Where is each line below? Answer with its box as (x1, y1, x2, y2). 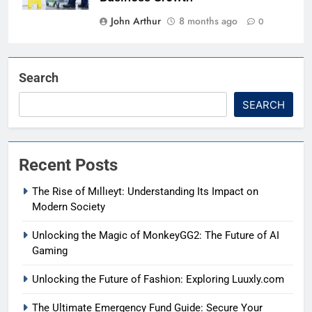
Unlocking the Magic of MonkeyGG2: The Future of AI (32, 229, 279, 242)
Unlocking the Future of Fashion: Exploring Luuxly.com (32, 273, 284, 286)
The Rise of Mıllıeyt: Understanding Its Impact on (32, 185, 258, 198)
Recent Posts (19, 155, 118, 175)
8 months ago (179, 14, 237, 29)
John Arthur (111, 14, 161, 29)
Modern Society (32, 201, 105, 214)
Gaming (32, 244, 68, 258)
